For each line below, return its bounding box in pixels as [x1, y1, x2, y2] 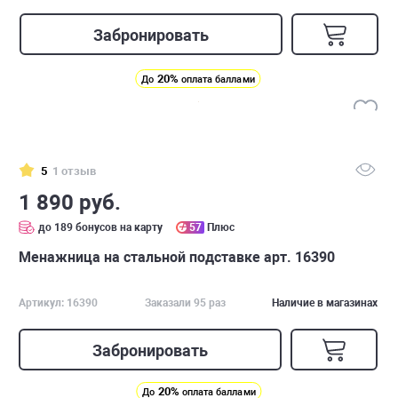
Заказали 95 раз [144, 297, 226, 309]
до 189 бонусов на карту [38, 221, 163, 234]
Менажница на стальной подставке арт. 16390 [19, 249, 335, 266]
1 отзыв [52, 164, 96, 178]
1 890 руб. [19, 190, 121, 215]
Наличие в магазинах [272, 297, 378, 309]
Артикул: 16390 [19, 297, 98, 309]
